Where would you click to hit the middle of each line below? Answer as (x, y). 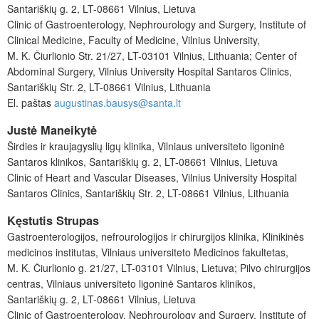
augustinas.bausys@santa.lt (117, 102)
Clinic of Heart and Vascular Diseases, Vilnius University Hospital (152, 177)
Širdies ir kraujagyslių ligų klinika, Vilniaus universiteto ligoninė (146, 146)
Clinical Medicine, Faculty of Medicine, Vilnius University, (134, 40)
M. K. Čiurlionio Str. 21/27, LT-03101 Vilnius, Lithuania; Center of (152, 55)
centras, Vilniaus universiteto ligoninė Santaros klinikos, (131, 284)
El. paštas (31, 102)
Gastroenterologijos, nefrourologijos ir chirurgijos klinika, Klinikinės (156, 237)
